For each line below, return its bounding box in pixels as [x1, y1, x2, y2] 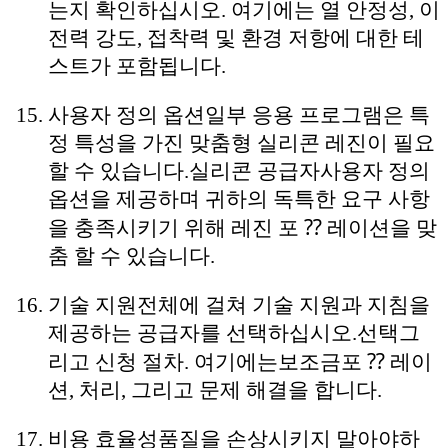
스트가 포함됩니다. [48, 53, 226, 78]
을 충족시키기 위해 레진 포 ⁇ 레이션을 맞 [48, 215, 437, 240]
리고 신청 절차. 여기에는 [48, 349, 278, 374]
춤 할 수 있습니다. [48, 243, 215, 268]
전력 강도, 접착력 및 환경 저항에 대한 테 [48, 25, 424, 50]
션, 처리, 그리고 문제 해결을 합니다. [48, 377, 382, 402]
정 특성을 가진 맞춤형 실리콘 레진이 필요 [48, 130, 435, 155]
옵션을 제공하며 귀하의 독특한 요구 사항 [48, 186, 430, 211]
